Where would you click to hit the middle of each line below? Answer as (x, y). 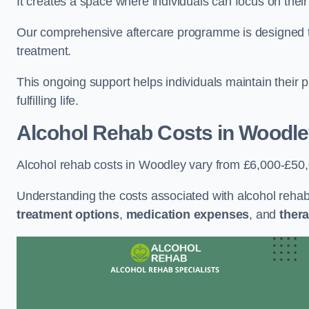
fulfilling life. (48, 101)
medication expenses (188, 215)
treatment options (68, 215)
